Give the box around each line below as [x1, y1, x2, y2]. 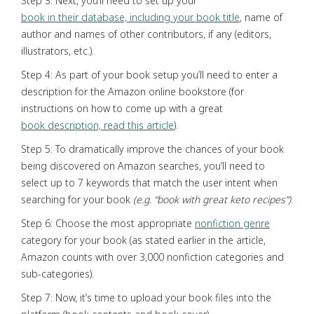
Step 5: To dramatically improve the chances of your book [21, 142, 284, 156]
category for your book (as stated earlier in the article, [21, 233, 266, 247]
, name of [240, 10, 282, 24]
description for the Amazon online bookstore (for [21, 84, 244, 98]
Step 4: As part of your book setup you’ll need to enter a [21, 67, 278, 81]
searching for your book [21, 192, 133, 206]
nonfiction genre [195, 216, 270, 230]
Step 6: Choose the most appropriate [21, 216, 195, 230]
